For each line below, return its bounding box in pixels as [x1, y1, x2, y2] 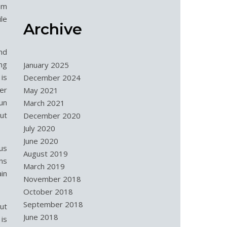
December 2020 [23, 110, 81, 121]
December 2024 [23, 72, 81, 83]
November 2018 [23, 174, 81, 184]
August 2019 [23, 148, 68, 159]
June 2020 [23, 136, 58, 146]
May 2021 [23, 85, 58, 95]
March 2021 [23, 98, 65, 108]
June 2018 [23, 212, 58, 222]
